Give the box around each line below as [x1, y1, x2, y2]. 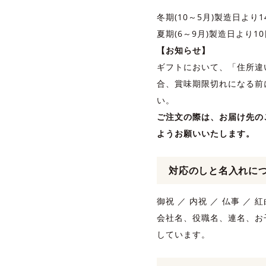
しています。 [157, 229, 210, 240]
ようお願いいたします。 [157, 128, 255, 139]
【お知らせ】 [157, 45, 210, 56]
